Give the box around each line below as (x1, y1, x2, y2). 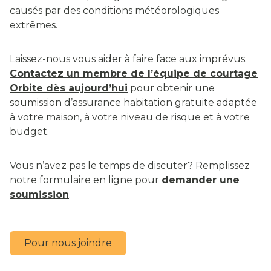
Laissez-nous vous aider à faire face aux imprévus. (10, 53, 247, 65)
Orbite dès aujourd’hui (10, 82, 128, 94)
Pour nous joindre (24, 237, 112, 249)
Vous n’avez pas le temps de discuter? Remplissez (10, 160, 250, 172)
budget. (10, 126, 49, 138)
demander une (162, 174, 240, 186)
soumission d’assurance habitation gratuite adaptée (10, 97, 257, 109)
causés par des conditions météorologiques (10, 5, 219, 17)
